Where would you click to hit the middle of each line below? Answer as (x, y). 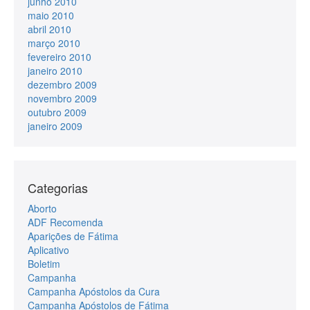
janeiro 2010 (55, 70)
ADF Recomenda (65, 222)
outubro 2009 (57, 112)
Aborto (42, 208)
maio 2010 (51, 15)
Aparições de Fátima (73, 236)
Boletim (44, 263)
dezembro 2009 (62, 84)
